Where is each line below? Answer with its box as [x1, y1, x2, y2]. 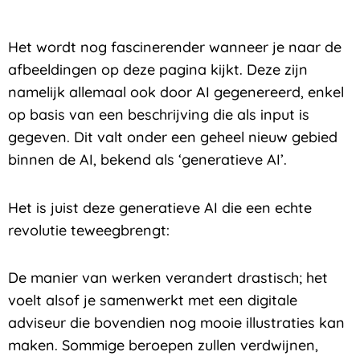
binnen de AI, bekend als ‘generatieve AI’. [8, 150, 287, 170]
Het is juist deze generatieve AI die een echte [8, 198, 312, 217]
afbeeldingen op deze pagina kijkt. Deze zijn [8, 60, 308, 80]
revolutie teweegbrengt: [8, 220, 170, 239]
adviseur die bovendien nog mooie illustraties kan [8, 313, 345, 333]
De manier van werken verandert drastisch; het [8, 268, 328, 288]
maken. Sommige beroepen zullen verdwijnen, [8, 336, 318, 355]
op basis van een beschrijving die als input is [8, 105, 309, 125]
